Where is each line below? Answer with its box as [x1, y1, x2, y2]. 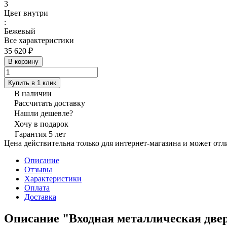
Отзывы [24, 165, 52, 174]
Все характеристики [4, 35, 74, 45]
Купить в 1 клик [8, 79, 56, 87]
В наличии [14, 89, 52, 98]
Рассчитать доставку [14, 98, 85, 107]
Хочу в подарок [14, 119, 68, 128]
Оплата [24, 183, 50, 192]
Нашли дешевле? [14, 108, 73, 118]
